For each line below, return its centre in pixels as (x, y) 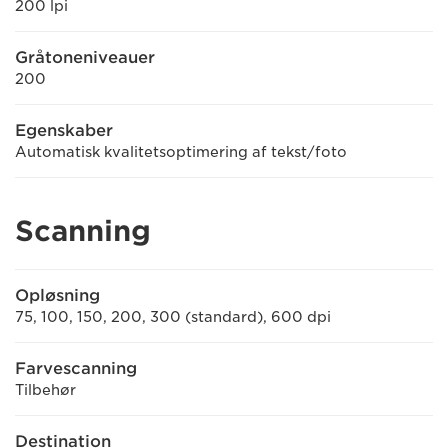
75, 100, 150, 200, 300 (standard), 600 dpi (173, 317)
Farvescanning (76, 368)
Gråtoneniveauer (85, 57)
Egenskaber (64, 130)
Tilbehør (45, 390)
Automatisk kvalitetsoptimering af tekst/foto (181, 152)
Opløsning (57, 295)
